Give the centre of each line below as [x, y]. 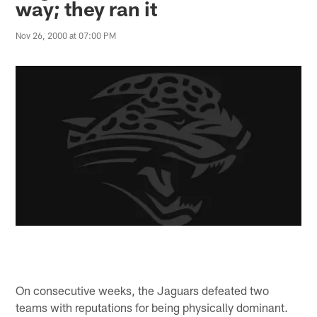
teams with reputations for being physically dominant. [152, 307]
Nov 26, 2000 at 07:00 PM [66, 36]
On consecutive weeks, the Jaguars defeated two [143, 290]
